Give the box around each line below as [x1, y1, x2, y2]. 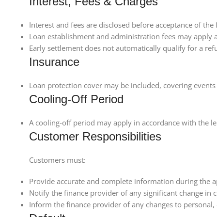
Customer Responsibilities [29, 130, 161, 143]
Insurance [29, 55, 79, 68]
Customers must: [29, 155, 86, 165]
